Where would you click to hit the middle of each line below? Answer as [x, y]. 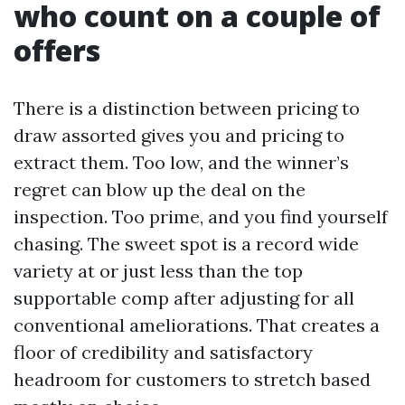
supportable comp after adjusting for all [184, 298]
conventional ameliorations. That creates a [197, 325]
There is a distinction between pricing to [187, 108]
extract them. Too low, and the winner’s [181, 162]
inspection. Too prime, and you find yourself [201, 217]
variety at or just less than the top [158, 271]
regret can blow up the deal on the [160, 189]
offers [57, 50]
